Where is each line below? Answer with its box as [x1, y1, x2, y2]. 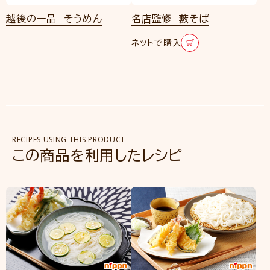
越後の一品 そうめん [6, 14, 102, 24]
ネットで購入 [131, 38, 181, 47]
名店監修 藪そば [131, 14, 209, 24]
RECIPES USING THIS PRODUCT [12, 134, 126, 145]
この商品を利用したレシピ [12, 148, 183, 163]
